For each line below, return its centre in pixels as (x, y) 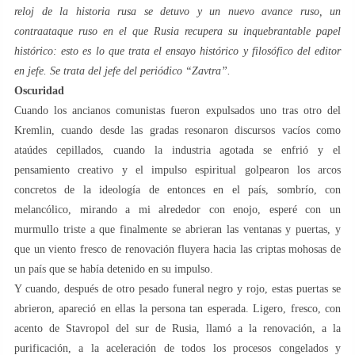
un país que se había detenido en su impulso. (114, 269)
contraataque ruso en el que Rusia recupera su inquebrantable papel (177, 31)
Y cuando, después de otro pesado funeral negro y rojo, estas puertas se (177, 288)
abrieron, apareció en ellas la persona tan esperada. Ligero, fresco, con (177, 308)
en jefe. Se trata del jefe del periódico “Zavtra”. (122, 71)
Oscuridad (39, 90)
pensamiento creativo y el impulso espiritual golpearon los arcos (177, 170)
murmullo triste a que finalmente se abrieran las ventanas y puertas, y (177, 229)
